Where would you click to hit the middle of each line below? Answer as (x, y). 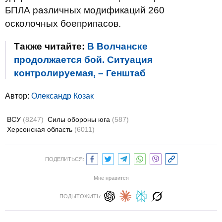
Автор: (18, 96)
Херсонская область (41, 129)
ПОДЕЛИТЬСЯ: (64, 159)
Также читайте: (51, 46)
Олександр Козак (62, 96)
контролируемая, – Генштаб (80, 73)
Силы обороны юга (80, 119)
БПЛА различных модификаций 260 (85, 10)
